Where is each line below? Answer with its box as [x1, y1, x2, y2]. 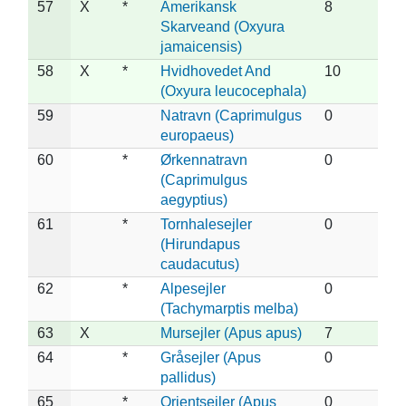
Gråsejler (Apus [160, 349, 261, 365]
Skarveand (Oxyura [160, 18, 285, 34]
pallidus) [160, 369, 216, 385]
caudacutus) [160, 256, 239, 272]
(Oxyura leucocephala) [160, 82, 306, 99]
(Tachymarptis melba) [160, 300, 298, 316]
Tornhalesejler [160, 216, 252, 232]
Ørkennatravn [160, 151, 247, 168]
